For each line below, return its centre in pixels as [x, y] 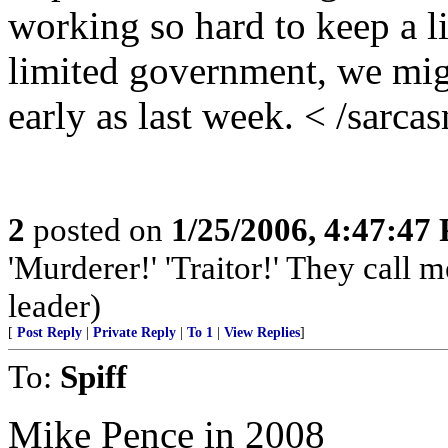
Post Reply [49, 332]
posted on [98, 229]
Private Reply [134, 332]
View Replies [262, 332]
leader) [54, 305]
